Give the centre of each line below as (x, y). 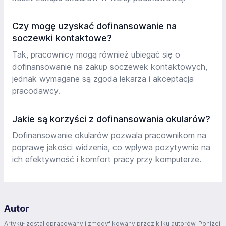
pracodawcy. (36, 91)
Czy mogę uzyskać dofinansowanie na (94, 26)
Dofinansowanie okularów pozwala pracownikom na (109, 135)
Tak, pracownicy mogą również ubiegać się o (96, 54)
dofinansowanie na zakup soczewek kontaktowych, (110, 67)
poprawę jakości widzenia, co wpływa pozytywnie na (111, 147)
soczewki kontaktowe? (62, 38)
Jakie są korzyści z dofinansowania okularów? (111, 119)
